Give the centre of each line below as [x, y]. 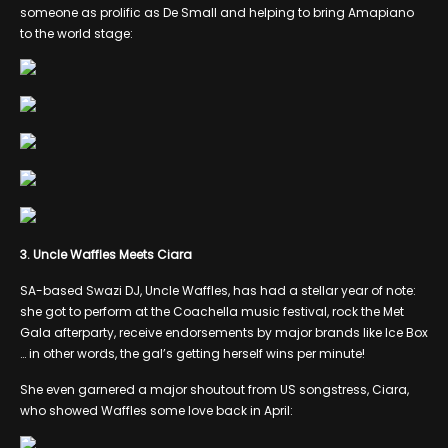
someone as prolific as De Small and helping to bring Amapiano [217, 12]
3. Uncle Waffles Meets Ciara [106, 254]
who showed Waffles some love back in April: [156, 410]
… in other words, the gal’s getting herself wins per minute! [192, 353]
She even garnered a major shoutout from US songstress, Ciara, [214, 389]
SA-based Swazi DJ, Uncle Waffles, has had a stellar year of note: [218, 290]
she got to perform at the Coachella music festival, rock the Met [212, 311]
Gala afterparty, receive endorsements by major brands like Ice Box [224, 332]
